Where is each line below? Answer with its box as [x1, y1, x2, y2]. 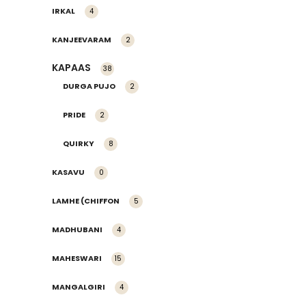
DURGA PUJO [63, 80, 115, 92]
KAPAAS [52, 60, 91, 74]
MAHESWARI [52, 252, 102, 264]
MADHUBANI [52, 223, 102, 235]
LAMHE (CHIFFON [52, 195, 120, 206]
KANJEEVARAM [52, 33, 111, 45]
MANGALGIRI [52, 281, 105, 292]
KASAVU [52, 166, 85, 178]
